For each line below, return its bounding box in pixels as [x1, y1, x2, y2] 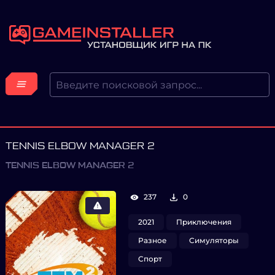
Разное [138, 236, 167, 245]
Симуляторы [189, 236, 239, 245]
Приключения [176, 217, 231, 227]
